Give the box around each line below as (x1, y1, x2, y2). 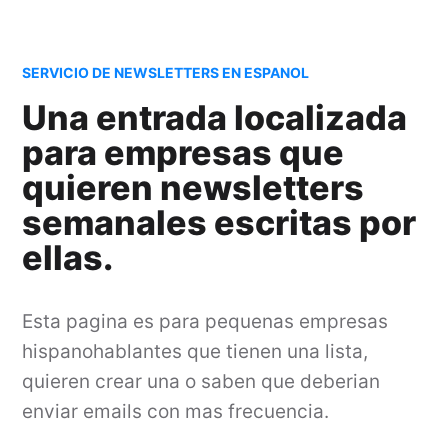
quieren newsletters (22, 167, 365, 208)
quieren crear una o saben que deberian (22, 370, 381, 393)
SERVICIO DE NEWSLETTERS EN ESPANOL (22, 64, 310, 81)
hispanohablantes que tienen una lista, (22, 340, 369, 363)
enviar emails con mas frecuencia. (22, 400, 330, 423)
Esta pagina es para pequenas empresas (22, 310, 389, 333)
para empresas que (22, 132, 345, 173)
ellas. (22, 237, 114, 278)
